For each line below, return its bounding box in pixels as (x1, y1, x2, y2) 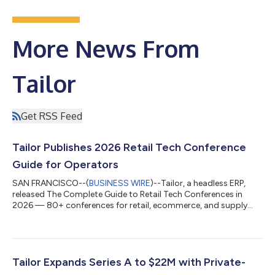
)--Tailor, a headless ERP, (150, 177, 246, 188)
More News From (12, 33, 199, 63)
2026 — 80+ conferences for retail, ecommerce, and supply (12, 199, 247, 211)
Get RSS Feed (21, 109, 82, 122)
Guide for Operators (12, 157, 118, 171)
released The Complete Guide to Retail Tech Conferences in (12, 188, 242, 199)
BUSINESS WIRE (89, 177, 150, 188)
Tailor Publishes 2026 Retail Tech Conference (12, 140, 246, 154)
